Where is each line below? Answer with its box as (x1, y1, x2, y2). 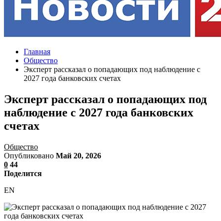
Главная (24, 47, 50, 56)
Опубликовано (4, 151, 56, 160)
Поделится (4, 169, 42, 178)
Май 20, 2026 (56, 151, 101, 160)
